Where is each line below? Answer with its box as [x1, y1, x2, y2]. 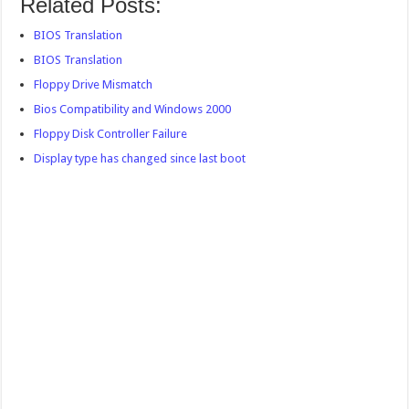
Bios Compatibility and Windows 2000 [34, 101, 232, 116]
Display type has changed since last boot [34, 151, 246, 165]
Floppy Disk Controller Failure [34, 126, 188, 141]
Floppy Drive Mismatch [34, 77, 153, 91]
